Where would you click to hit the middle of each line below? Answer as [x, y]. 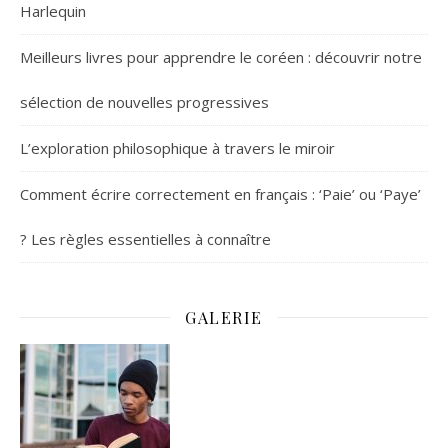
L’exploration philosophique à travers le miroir [177, 147]
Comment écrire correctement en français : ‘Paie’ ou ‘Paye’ [220, 193]
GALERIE [224, 317]
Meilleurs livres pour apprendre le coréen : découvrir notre [221, 56]
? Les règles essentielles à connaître [145, 238]
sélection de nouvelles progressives [144, 101]
